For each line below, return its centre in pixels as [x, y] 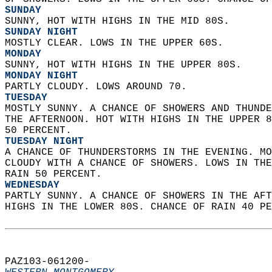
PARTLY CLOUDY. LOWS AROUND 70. [99, 87]
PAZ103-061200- [53, 262]
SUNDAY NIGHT [41, 32]
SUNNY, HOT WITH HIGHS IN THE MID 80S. [120, 21]
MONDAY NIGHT [41, 76]
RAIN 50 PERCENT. [56, 174]
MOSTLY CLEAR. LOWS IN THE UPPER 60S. [117, 43]
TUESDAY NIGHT [44, 141]
